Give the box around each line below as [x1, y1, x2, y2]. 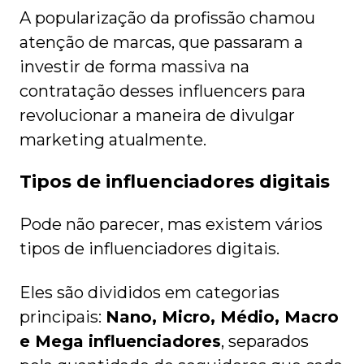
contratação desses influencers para [19, 81, 305, 102]
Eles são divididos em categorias [19, 283, 279, 303]
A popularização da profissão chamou [19, 8, 315, 28]
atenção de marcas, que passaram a [19, 32, 303, 53]
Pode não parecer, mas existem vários [19, 214, 323, 235]
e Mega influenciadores [19, 331, 221, 352]
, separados [221, 331, 309, 352]
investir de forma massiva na [19, 57, 249, 77]
